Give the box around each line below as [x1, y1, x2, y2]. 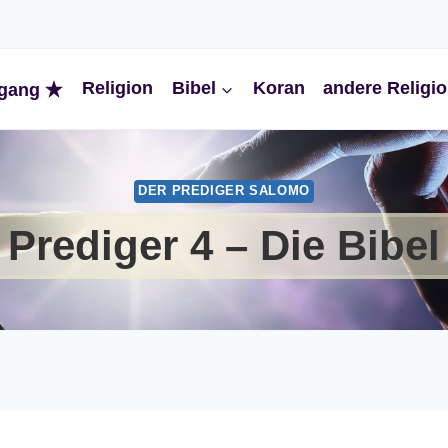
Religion [81, 78, 153, 99]
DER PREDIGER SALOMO [138, 184, 310, 199]
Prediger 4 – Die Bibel [8, 222, 440, 270]
